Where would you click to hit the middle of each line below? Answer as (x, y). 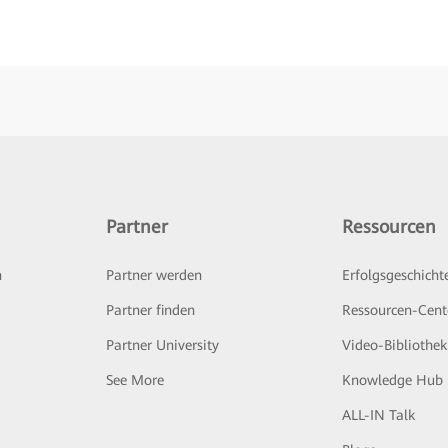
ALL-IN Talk (379, 415)
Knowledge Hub (393, 380)
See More (134, 380)
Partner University (162, 345)
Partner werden (153, 275)
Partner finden (150, 310)
